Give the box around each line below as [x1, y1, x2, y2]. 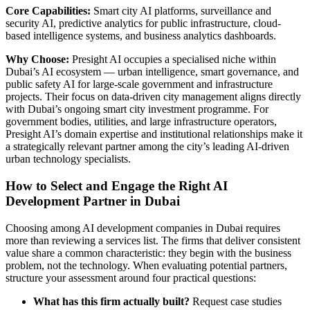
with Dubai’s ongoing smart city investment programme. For [6, 103, 268, 116]
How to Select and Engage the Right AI [6, 179, 228, 193]
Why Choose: [6, 53, 69, 66]
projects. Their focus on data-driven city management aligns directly [6, 91, 301, 103]
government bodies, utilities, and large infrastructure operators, [6, 116, 277, 128]
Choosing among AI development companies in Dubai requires [6, 221, 280, 234]
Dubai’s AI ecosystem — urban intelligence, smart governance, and [6, 66, 299, 78]
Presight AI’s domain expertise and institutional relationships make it [6, 128, 302, 140]
